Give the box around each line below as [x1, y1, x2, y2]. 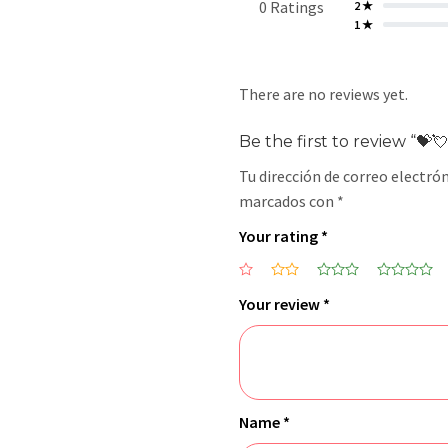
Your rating [238, 226, 321, 247]
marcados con [238, 191, 337, 212]
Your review [238, 294, 323, 315]
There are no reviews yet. [238, 84, 408, 105]
